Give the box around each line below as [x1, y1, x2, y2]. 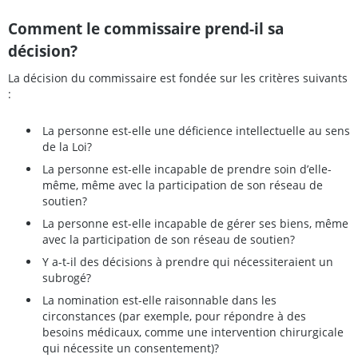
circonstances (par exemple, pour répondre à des [42, 308, 306, 324]
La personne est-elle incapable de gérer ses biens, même [42, 215, 348, 231]
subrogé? [42, 269, 91, 285]
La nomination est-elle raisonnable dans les [42, 292, 276, 308]
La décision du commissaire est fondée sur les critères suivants [8, 70, 348, 86]
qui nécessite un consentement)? [42, 340, 219, 356]
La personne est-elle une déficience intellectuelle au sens [42, 122, 350, 138]
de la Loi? [42, 138, 92, 154]
